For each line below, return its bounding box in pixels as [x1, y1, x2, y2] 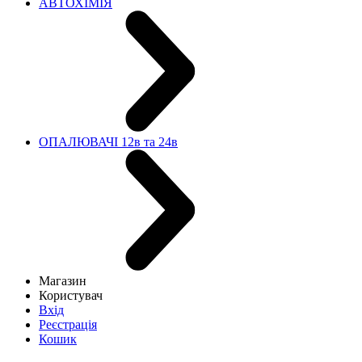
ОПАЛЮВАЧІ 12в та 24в [39, 134, 178, 149]
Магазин [39, 273, 86, 288]
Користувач [39, 288, 103, 302]
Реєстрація [39, 317, 97, 331]
